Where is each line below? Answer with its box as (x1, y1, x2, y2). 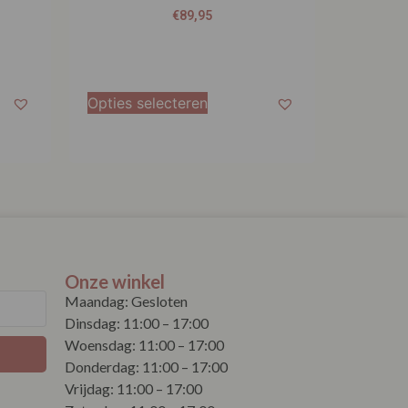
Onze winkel (65, 270, 165, 293)
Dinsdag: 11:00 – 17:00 (65, 314, 209, 332)
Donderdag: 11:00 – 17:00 (65, 358, 228, 376)
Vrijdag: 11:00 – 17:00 (65, 380, 202, 398)
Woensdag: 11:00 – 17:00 (65, 336, 224, 354)
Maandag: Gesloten (65, 292, 188, 311)
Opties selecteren (87, 94, 208, 113)
